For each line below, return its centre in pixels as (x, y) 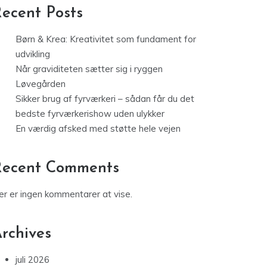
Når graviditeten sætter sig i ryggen (89, 69)
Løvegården (41, 84)
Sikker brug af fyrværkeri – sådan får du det (105, 99)
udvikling (33, 54)
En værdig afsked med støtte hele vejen (98, 129)
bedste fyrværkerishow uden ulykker (90, 114)
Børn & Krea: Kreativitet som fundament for (106, 39)
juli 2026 (32, 260)
